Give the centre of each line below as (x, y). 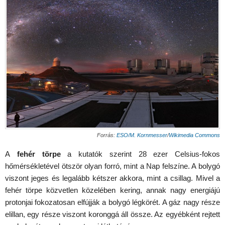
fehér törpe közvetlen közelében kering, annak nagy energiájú (113, 190)
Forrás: (107, 135)
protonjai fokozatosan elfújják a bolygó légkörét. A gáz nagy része (113, 202)
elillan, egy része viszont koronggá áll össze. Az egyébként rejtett (113, 214)
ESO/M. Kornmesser (142, 135)
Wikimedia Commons (194, 135)
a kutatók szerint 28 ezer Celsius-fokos (140, 154)
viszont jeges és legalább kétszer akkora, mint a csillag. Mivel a (113, 178)
